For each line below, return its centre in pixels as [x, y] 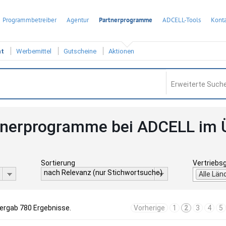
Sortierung [58, 163]
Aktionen [121, 51]
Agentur [78, 20]
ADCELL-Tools [182, 20]
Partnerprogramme [126, 20]
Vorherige [149, 208]
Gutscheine [80, 51]
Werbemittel [34, 51]
